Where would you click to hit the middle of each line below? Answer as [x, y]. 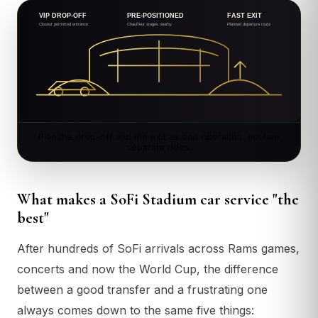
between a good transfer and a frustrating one [142, 290]
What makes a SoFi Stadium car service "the [158, 200]
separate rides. [159, 148]
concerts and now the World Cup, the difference [148, 269]
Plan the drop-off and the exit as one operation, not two [159, 137]
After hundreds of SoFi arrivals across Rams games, [158, 249]
